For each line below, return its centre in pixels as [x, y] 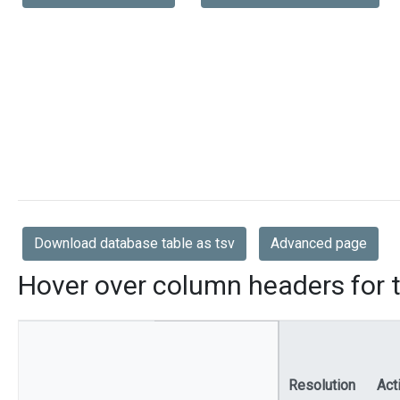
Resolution [322, 386]
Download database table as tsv [134, 244]
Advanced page [319, 244]
